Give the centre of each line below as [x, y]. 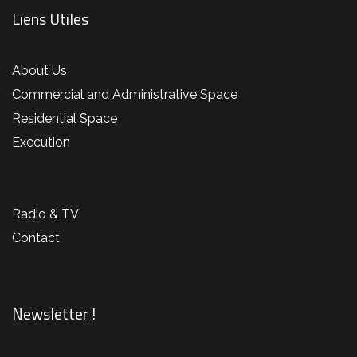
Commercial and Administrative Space [125, 95]
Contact [36, 238]
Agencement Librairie [94, 190]
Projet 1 [53, 167]
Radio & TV [45, 214]
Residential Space [65, 119]
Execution [41, 143]
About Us [39, 71]
